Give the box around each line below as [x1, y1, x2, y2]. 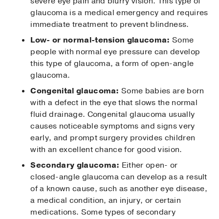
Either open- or [119, 160, 178, 171]
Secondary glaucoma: [30, 160, 120, 171]
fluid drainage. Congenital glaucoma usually [30, 109, 195, 120]
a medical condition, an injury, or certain [30, 195, 181, 206]
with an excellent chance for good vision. [30, 144, 182, 155]
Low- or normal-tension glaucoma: [30, 35, 170, 46]
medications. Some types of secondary [30, 207, 175, 218]
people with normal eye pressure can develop [30, 46, 200, 58]
